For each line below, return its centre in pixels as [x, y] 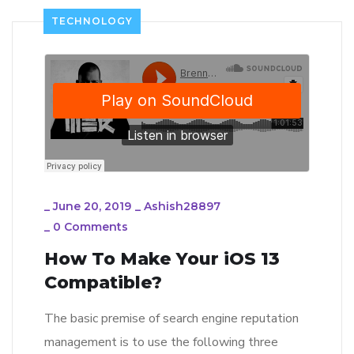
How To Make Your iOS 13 [162, 259]
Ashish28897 [182, 207]
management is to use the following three [161, 343]
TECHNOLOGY [92, 21]
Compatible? [103, 283]
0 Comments [90, 227]
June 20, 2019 [92, 207]
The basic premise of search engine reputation [171, 319]
